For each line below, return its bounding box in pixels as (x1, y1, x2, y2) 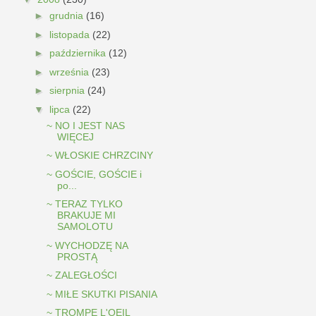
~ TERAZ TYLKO (46, 198, 123, 210)
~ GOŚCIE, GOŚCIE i (46, 168, 142, 180)
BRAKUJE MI (56, 209, 116, 221)
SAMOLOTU (56, 221, 113, 233)
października (49, 47, 109, 59)
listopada (49, 28, 92, 40)
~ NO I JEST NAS (46, 119, 125, 131)
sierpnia (49, 85, 87, 97)
